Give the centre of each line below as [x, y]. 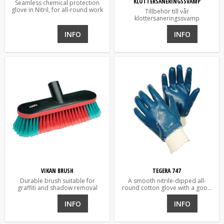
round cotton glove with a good [167, 187]
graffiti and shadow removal [57, 187]
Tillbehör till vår [167, 11]
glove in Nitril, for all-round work [57, 9]
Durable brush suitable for [57, 180]
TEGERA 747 [167, 170]
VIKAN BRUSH [57, 170]
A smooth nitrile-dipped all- [167, 180]
